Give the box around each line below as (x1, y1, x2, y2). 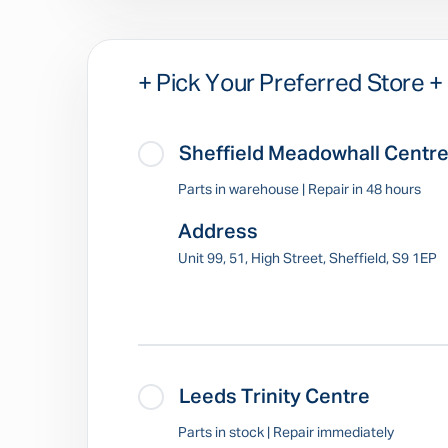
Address (178, 222, 258, 242)
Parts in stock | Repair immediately (178, 426, 394, 440)
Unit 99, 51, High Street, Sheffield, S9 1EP (178, 252, 437, 266)
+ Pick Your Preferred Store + (138, 72, 443, 96)
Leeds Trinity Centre (179, 387, 370, 407)
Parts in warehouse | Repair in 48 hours (178, 183, 421, 197)
